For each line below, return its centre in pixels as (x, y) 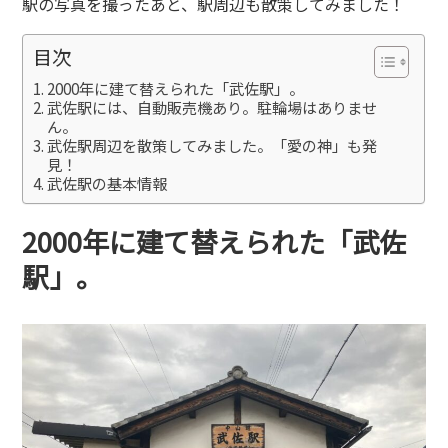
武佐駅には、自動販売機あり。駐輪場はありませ (212, 106)
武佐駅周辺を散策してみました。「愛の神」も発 (212, 144)
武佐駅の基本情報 (107, 182)
